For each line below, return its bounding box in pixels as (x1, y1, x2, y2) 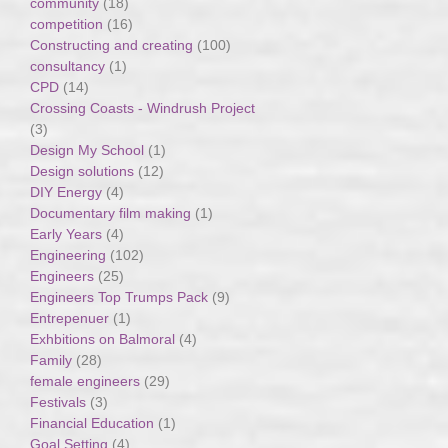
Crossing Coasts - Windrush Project (30, 99, 256, 116)
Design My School (30, 141, 145, 158)
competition (30, 15, 104, 32)
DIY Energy (30, 183, 103, 200)
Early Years (30, 225, 103, 242)
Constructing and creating (30, 36, 194, 53)
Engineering (30, 246, 107, 263)
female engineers (30, 372, 141, 389)
